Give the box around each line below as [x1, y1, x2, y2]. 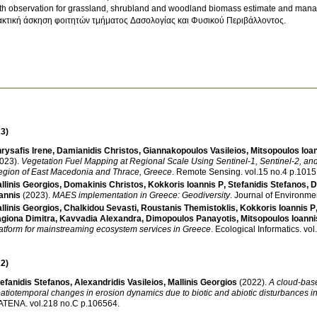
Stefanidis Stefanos [228, 179, 306, 190]
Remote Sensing [176, 166, 241, 177]
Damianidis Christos [57, 145, 139, 156]
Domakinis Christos [64, 179, 144, 190]
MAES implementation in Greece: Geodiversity [52, 190, 230, 200]
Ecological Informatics [215, 224, 299, 234]
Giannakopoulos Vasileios [143, 145, 246, 156]
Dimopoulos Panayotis [146, 213, 236, 224]
